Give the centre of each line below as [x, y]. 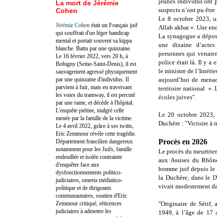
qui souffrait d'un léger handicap [93, 33]
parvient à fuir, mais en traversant [94, 87]
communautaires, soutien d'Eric [91, 195]
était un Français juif [114, 25]
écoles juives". [177, 97]
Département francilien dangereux [94, 141]
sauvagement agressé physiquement [96, 71]
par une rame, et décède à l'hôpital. [95, 102]
